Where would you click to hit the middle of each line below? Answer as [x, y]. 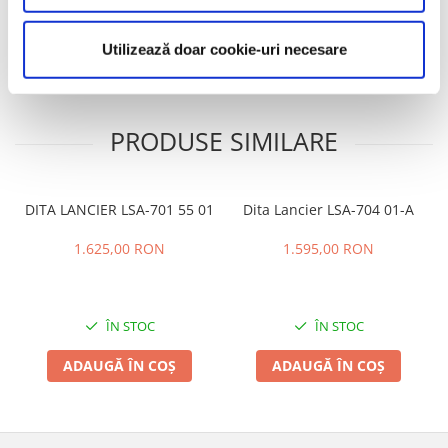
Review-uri [63, 45]
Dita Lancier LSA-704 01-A [328, 209]
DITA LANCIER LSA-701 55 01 [119, 209]
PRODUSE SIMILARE [224, 140]
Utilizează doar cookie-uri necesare [224, 49]
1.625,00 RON [119, 248]
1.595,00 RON [328, 248]
